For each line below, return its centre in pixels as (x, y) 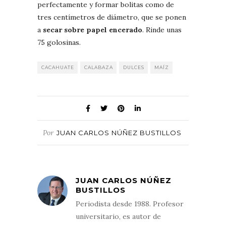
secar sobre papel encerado (93, 30)
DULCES (134, 67)
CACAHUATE (58, 67)
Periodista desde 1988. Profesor (130, 204)
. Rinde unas (162, 30)
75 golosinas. (59, 42)
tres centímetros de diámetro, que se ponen (112, 17)
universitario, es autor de (118, 216)
